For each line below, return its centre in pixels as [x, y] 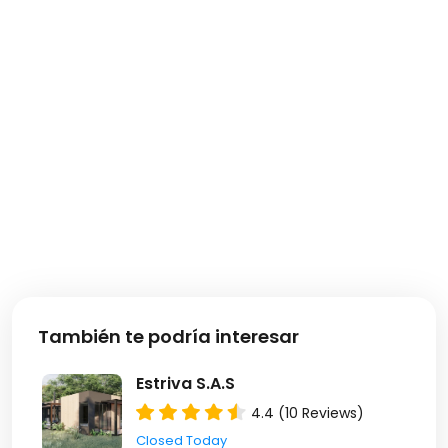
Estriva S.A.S [185, 383]
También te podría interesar [168, 336]
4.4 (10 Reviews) [307, 413]
